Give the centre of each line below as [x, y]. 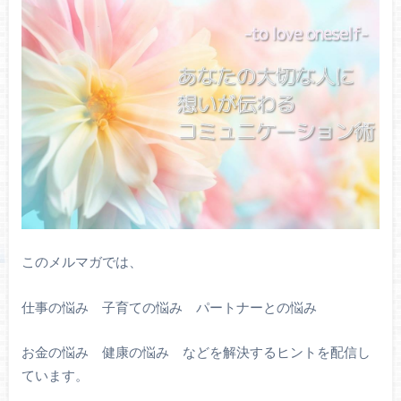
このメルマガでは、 [81, 262]
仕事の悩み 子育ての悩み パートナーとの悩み [169, 307]
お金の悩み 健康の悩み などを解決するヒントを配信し [196, 352]
